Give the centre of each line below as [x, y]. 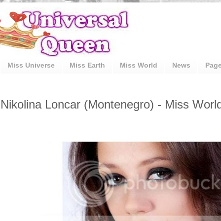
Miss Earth [87, 65]
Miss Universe [31, 65]
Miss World [139, 65]
